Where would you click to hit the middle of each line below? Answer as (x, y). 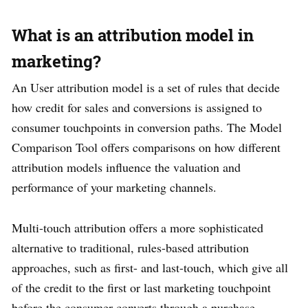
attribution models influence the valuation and (126, 167)
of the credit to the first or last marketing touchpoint (141, 288)
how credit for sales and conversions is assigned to (137, 108)
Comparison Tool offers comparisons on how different (146, 147)
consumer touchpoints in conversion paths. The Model (147, 128)
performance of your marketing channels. (114, 187)
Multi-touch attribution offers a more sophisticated (137, 228)
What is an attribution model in (133, 35)
